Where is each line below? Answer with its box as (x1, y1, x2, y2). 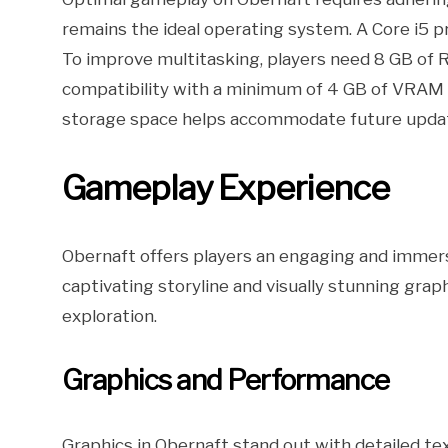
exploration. (62, 306, 157, 327)
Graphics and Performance (62, 363, 389, 398)
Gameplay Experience (62, 167, 389, 209)
